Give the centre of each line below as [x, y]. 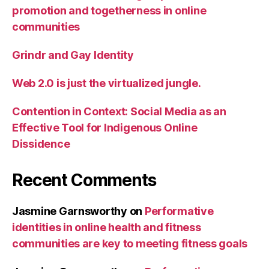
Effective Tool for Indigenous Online [105, 128]
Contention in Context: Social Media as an [119, 111]
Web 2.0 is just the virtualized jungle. [107, 83]
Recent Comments [84, 180]
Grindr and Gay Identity [73, 55]
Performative [179, 211]
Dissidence [41, 144]
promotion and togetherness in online [109, 11]
